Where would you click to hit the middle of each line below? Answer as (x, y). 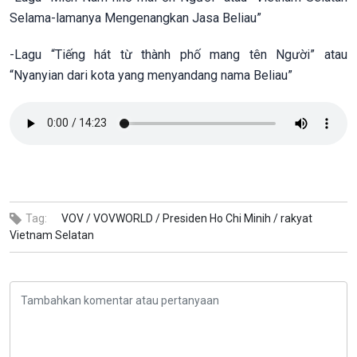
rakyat (296, 218)
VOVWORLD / (127, 218)
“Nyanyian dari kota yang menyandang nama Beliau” (151, 75)
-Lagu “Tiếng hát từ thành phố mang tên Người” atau (178, 54)
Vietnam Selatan (52, 235)
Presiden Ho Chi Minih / (220, 218)
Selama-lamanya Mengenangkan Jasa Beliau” (135, 18)
